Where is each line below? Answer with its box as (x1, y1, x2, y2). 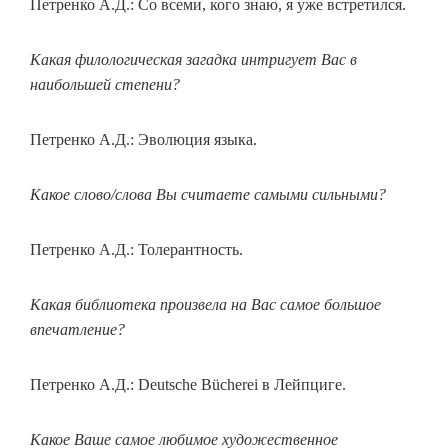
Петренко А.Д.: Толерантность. (30, 241, 243, 258)
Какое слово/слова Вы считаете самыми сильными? (30, 186, 386, 203)
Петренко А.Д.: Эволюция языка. (30, 131, 257, 148)
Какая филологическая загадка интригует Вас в (30, 51, 357, 68)
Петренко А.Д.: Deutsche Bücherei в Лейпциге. (30, 376, 346, 393)
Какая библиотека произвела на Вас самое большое (30, 296, 381, 313)
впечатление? (30, 321, 125, 338)
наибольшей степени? (30, 76, 180, 93)
